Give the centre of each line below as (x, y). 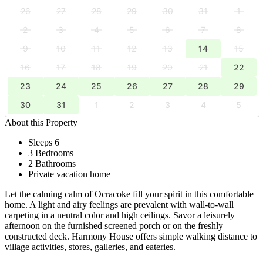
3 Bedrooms (51, 153)
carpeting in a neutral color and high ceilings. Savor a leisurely (120, 215)
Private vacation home (69, 174)
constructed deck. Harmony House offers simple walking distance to (131, 236)
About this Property (41, 122)
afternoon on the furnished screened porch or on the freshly (114, 225)
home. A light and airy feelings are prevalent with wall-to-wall (119, 204)
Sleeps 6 (44, 142)
